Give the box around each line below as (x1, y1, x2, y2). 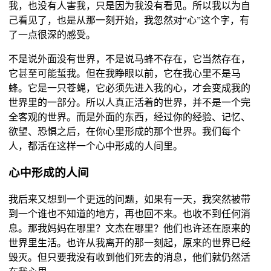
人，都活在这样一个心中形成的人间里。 (8, 140, 183, 151)
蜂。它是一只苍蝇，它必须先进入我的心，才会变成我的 (8, 82, 250, 93)
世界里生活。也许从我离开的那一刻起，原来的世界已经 (8, 238, 250, 249)
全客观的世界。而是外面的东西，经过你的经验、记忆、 (8, 111, 250, 122)
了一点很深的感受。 (8, 29, 96, 40)
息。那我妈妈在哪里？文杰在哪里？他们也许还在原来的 (8, 223, 250, 234)
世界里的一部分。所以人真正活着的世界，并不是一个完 (8, 97, 250, 108)
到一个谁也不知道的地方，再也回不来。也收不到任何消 (8, 209, 250, 220)
